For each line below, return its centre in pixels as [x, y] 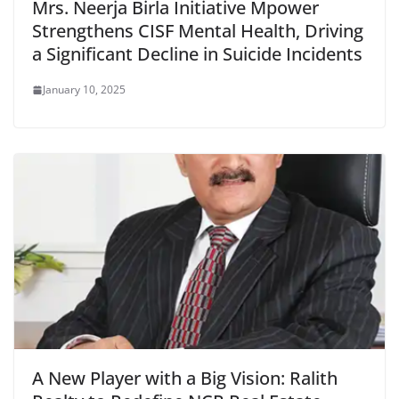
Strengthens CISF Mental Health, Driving [198, 31]
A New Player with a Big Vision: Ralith [185, 378]
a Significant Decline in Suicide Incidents [197, 54]
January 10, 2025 [84, 90]
